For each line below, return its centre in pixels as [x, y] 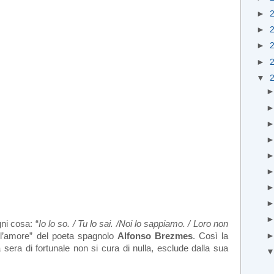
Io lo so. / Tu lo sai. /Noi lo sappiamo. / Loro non [133, 224]
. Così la [210, 236]
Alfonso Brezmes [155, 236]
